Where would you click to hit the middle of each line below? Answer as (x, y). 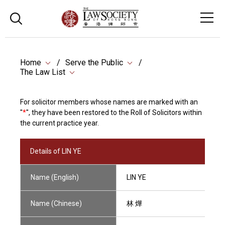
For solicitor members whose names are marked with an (109, 102)
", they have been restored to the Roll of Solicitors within (114, 113)
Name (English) (55, 177)
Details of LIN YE (56, 151)
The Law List (43, 72)
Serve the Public (94, 63)
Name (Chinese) (56, 203)
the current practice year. (60, 123)
